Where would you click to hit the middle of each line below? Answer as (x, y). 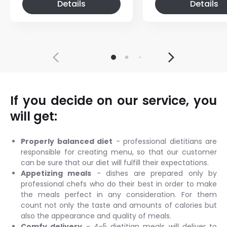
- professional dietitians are (165, 141)
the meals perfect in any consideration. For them (119, 194)
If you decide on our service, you (113, 100)
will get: (34, 116)
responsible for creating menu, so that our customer (119, 152)
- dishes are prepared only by (154, 173)
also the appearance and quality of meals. (97, 216)
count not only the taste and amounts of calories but (119, 205)
